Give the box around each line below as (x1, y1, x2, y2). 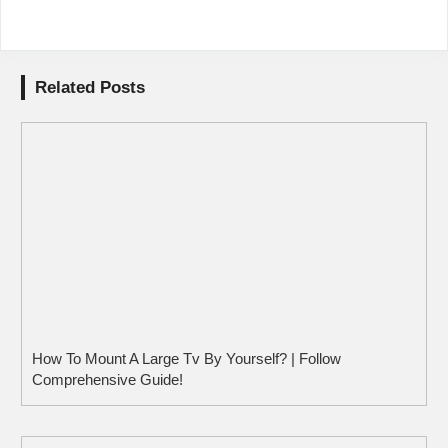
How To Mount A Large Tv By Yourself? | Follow (32, 349, 341, 367)
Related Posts (35, 77, 145, 97)
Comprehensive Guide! (32, 370, 183, 388)
